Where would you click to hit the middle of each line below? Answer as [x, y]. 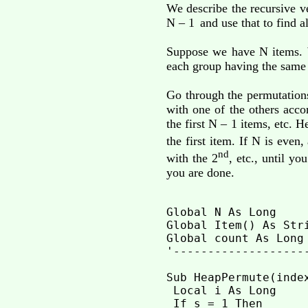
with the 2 [192, 158]
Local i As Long [221, 291]
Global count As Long [235, 239]
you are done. [200, 173]
